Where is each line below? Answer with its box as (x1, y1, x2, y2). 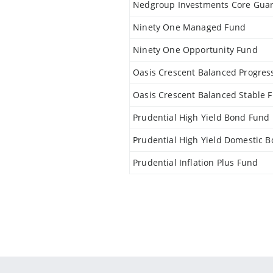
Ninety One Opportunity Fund (133, 44, 258, 55)
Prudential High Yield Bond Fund (133, 112, 270, 123)
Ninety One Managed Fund (133, 21, 246, 33)
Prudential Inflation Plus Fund (133, 157, 258, 168)
